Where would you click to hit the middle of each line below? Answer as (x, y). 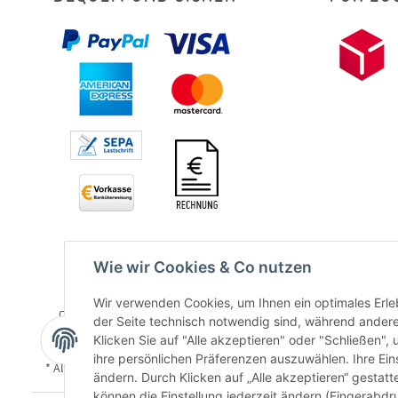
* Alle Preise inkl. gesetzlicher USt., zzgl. (150, 369)
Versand (275, 369)
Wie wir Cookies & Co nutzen (203, 267)
